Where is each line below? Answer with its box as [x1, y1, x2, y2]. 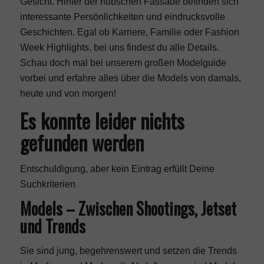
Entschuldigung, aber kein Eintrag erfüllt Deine [19, 163, 214, 174]
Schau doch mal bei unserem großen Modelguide [19, 58, 226, 68]
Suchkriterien [19, 179, 75, 189]
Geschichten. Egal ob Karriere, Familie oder [19, 27, 205, 37]
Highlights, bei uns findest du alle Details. [44, 42, 219, 52]
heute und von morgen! [19, 88, 116, 98]
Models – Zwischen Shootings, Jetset [19, 196, 236, 221]
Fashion [204, 27, 239, 37]
